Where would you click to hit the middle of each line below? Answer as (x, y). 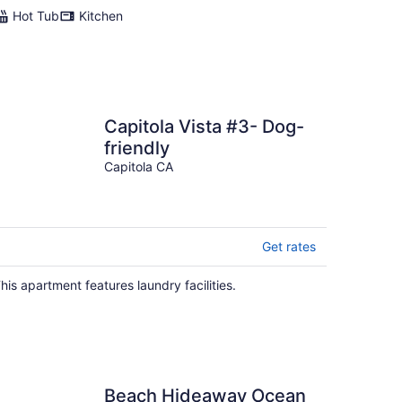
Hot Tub (36, 16)
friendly (137, 148)
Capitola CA (139, 166)
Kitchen (101, 16)
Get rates (289, 246)
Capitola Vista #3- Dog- (204, 127)
